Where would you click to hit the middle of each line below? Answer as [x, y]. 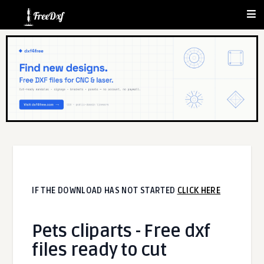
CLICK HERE [199, 190]
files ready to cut [99, 250]
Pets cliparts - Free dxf [121, 231]
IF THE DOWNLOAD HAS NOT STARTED [105, 190]
